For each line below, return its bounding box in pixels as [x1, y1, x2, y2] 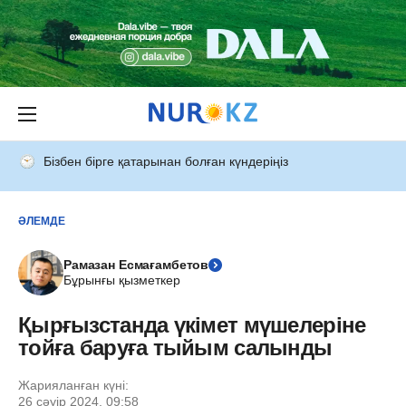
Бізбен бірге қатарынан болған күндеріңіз [43, 154, 288, 169]
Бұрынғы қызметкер [63, 273, 180, 287]
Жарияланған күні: [18, 378, 129, 392]
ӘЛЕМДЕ [18, 214, 65, 227]
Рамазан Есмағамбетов [63, 257, 209, 272]
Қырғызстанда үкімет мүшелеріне [18, 313, 366, 337]
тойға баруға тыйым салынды [18, 335, 333, 360]
